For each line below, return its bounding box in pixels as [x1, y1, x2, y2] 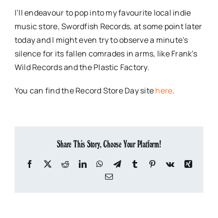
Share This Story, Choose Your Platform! [57, 139, 161, 150]
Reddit [69, 160, 90, 168]
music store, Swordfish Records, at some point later [15, 21, 202, 32]
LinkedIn [86, 160, 116, 168]
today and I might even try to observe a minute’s [15, 35, 188, 46]
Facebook [33, 160, 65, 168]
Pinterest [156, 160, 183, 168]
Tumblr [138, 160, 162, 168]
